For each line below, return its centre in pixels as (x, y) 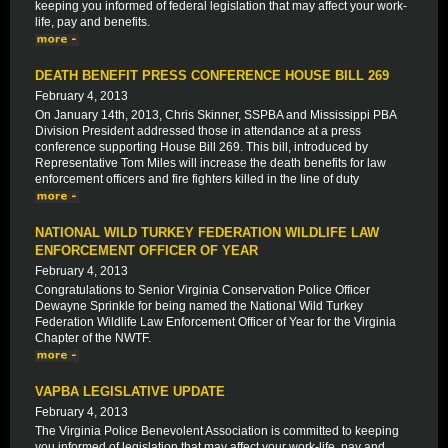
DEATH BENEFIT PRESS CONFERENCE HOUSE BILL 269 (212, 75)
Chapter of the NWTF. (93, 338)
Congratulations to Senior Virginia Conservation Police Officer (202, 290)
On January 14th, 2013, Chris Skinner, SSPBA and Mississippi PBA (215, 115)
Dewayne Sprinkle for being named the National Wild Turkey (199, 306)
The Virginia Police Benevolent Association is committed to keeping (217, 431)
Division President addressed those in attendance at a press (198, 131)
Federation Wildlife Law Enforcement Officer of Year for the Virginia (215, 322)
